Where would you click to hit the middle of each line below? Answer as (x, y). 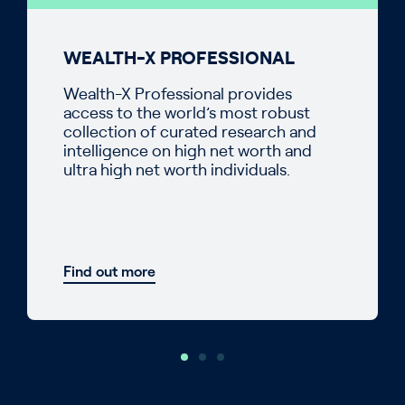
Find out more (109, 272)
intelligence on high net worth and (188, 152)
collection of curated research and (190, 133)
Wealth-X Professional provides (178, 95)
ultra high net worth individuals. (177, 171)
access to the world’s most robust (187, 114)
